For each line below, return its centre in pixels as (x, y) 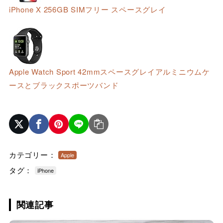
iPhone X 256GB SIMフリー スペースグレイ (87, 9)
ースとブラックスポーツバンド (64, 85)
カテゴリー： (32, 154)
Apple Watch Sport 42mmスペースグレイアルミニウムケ (109, 71)
